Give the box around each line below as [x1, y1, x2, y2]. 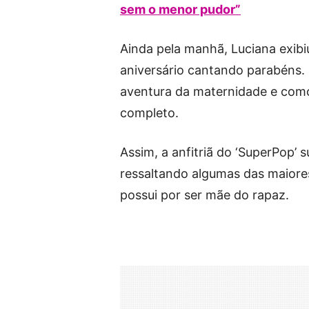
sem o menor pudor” [120, 2, 241, 17]
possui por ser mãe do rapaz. [120, 188, 289, 203]
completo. [120, 106, 179, 121]
